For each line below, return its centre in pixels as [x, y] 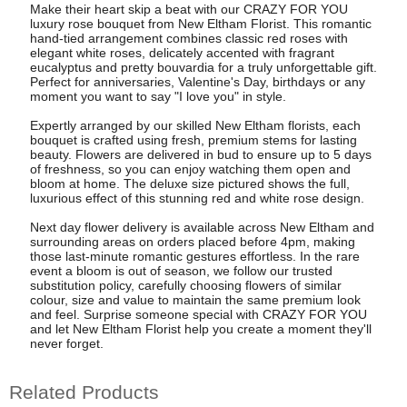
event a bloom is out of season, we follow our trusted [181, 270]
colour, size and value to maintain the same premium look [195, 299]
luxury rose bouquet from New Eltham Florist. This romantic [200, 23]
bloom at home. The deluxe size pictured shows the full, [189, 183]
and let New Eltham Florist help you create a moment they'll [200, 328]
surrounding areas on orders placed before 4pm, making [192, 241]
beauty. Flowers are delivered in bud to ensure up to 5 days [200, 154]
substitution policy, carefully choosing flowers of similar [185, 285]
